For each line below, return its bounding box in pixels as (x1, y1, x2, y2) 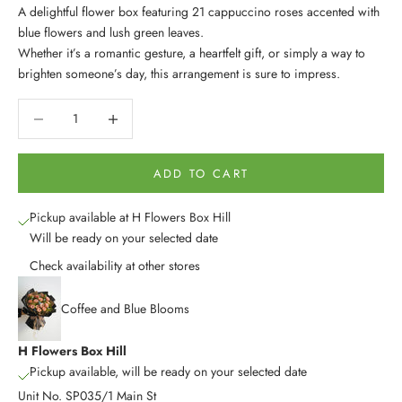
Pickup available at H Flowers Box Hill (30, 208, 231, 227)
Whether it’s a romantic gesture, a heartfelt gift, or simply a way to (18, 44, 365, 63)
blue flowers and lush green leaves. (18, 23, 204, 42)
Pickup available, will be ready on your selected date (30, 363, 307, 381)
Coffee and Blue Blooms (61, 299, 189, 318)
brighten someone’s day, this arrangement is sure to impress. (18, 65, 344, 83)
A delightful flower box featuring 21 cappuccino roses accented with (18, 3, 380, 22)
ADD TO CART (153, 164, 249, 182)
